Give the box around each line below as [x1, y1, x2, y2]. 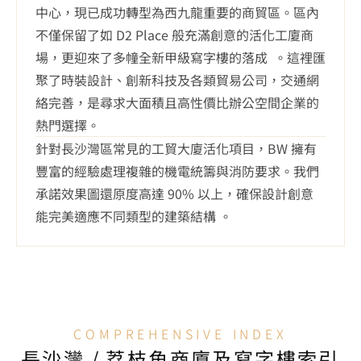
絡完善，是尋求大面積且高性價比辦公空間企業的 [35, 93, 319, 112]
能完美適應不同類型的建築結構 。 [35, 206, 232, 226]
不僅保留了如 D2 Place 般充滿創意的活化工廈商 [35, 25, 313, 44]
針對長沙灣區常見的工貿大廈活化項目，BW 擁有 [35, 139, 317, 158]
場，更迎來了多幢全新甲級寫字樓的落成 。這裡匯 [35, 48, 326, 67]
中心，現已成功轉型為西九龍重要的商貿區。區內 [35, 2, 319, 22]
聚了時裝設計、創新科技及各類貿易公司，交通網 [35, 70, 319, 89]
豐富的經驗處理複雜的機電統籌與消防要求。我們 [35, 161, 319, 180]
